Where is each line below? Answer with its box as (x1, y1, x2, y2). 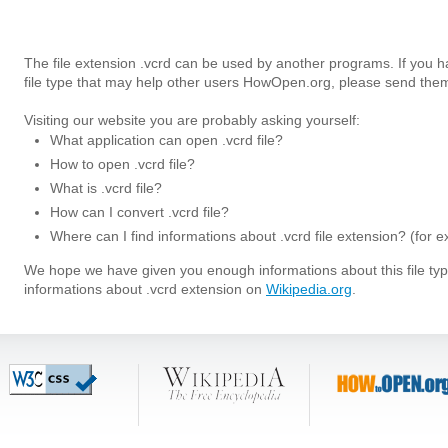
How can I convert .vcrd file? (50, 204, 229, 220)
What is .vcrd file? (50, 180, 162, 196)
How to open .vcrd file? (50, 156, 195, 172)
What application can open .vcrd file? (50, 132, 283, 148)
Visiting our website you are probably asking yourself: (24, 112, 360, 128)
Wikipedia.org (266, 281, 352, 297)
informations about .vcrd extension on (24, 281, 266, 297)
